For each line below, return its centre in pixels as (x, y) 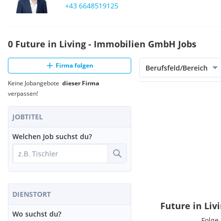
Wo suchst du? (37, 214)
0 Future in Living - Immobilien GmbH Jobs (102, 44)
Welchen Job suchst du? (52, 136)
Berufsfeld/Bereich (177, 68)
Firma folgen (74, 65)
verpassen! (23, 93)
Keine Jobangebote (35, 83)
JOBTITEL (28, 117)
